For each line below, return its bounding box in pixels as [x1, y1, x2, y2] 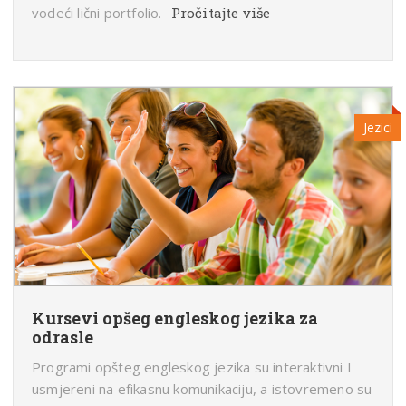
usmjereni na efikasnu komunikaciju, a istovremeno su [32, 380, 372, 399]
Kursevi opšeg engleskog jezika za [32, 307, 318, 330]
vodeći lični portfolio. [32, 4, 162, 23]
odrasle [32, 326, 93, 349]
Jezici [363, 119, 392, 137]
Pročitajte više [170, 4, 271, 23]
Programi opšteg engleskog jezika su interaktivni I [32, 358, 352, 377]
